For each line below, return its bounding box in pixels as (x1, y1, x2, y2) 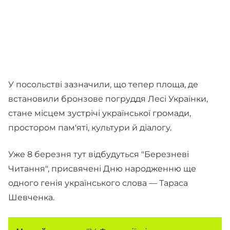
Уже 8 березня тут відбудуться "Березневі (8, 149, 189, 159)
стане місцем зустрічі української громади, (8, 108, 191, 118)
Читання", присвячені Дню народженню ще (8, 164, 196, 174)
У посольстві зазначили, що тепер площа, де (8, 80, 198, 89)
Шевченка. (8, 193, 54, 202)
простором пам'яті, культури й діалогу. (8, 123, 171, 132)
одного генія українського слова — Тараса (8, 178, 188, 188)
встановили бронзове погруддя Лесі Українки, (8, 94, 208, 104)
